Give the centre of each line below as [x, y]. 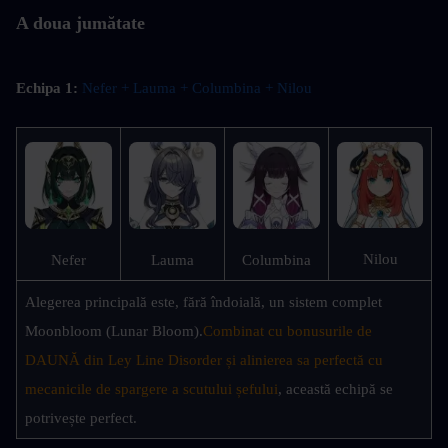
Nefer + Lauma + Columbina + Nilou [199, 87]
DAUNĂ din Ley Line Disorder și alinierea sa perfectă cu [204, 359]
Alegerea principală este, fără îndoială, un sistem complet [203, 301]
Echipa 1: [47, 87]
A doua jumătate [80, 22]
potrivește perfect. [81, 417]
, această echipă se [335, 388]
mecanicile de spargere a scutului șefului [151, 388]
